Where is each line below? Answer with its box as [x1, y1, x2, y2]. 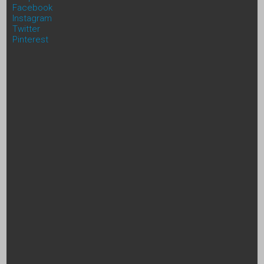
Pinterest [12, 34, 48, 45]
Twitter [12, 23, 40, 34]
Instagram [12, 12, 52, 24]
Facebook [12, 2, 52, 13]
